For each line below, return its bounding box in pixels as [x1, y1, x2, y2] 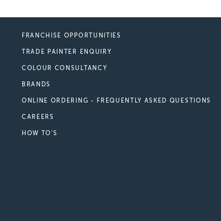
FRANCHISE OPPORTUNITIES [22, 32, 121, 39]
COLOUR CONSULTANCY [22, 64, 108, 72]
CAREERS [22, 113, 54, 120]
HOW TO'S [22, 129, 58, 137]
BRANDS [22, 80, 51, 88]
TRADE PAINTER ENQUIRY [22, 48, 112, 55]
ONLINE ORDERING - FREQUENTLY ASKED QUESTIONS [22, 97, 211, 104]
